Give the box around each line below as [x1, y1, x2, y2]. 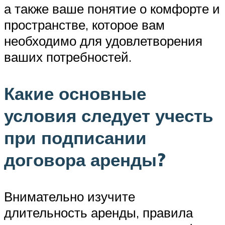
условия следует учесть [4, 104, 213, 127]
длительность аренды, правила [4, 204, 193, 220]
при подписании [4, 126, 147, 149]
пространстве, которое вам [4, 16, 165, 33]
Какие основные [4, 82, 146, 104]
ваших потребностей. [4, 48, 132, 65]
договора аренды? [4, 148, 166, 171]
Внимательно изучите [4, 188, 135, 204]
